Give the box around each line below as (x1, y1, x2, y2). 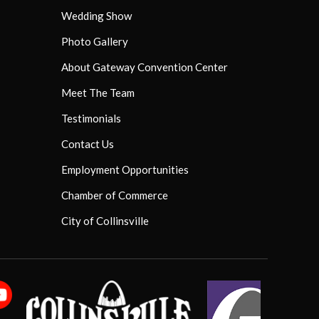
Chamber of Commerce (61, 188, 168, 202)
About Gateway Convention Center (61, 60, 228, 73)
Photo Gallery (61, 34, 128, 48)
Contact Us (61, 137, 114, 150)
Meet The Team (61, 85, 135, 99)
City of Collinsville (61, 214, 149, 227)
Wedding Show (61, 9, 132, 22)
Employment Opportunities (61, 162, 189, 176)
